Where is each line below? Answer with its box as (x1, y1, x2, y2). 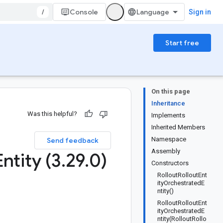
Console (70, 7, 98, 16)
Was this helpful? (27, 110, 77, 117)
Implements (151, 111, 185, 119)
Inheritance (151, 100, 185, 107)
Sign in (189, 8, 211, 16)
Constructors (151, 159, 189, 167)
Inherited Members (151, 123, 205, 131)
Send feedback (47, 136, 99, 145)
